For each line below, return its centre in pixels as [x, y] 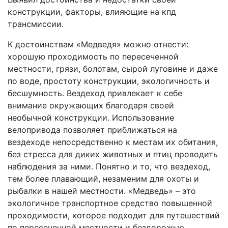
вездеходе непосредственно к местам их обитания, [113, 142]
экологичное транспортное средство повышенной [110, 203]
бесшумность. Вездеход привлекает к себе [95, 93]
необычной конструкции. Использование [91, 118]
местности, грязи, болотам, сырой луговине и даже [113, 69]
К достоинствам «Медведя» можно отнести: [98, 44]
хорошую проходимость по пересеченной [93, 56]
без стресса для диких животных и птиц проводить [113, 154]
